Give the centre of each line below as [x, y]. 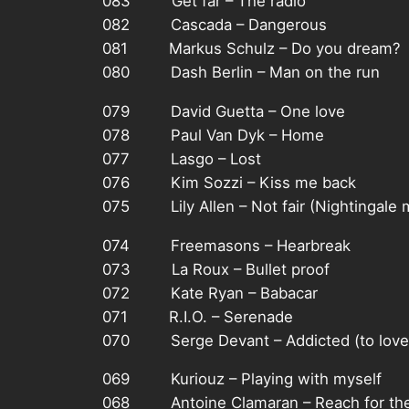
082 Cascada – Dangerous [215, 24]
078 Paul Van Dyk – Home [213, 135]
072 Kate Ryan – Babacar [210, 293]
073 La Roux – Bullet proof [216, 269]
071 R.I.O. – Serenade [198, 316]
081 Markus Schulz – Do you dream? [252, 48]
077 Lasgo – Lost [182, 158]
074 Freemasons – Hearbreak [226, 245]
